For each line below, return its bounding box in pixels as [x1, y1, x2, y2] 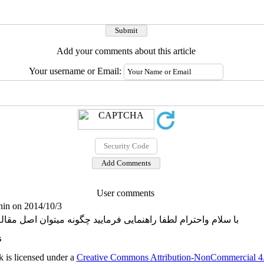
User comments [97, 188, 154, 198]
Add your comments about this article [57, 46, 196, 56]
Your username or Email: [29, 66, 124, 76]
